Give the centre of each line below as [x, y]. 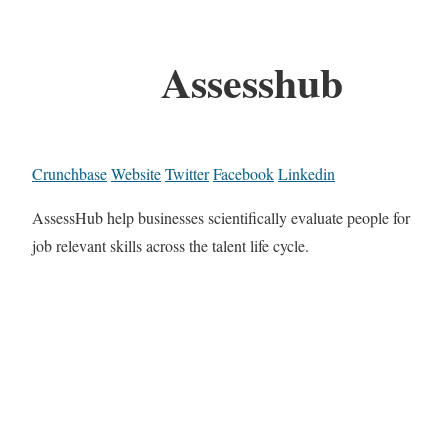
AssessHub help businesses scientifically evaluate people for [221, 218]
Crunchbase [69, 174]
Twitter [187, 174]
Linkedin [306, 174]
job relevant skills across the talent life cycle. [170, 246]
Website [136, 174]
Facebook [243, 174]
